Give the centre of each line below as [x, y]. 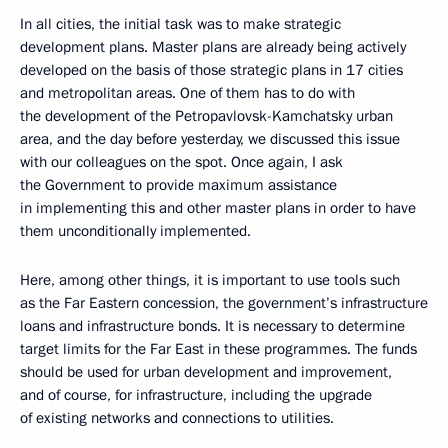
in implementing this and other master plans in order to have [218, 207]
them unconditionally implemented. [135, 230]
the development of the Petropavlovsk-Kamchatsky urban [206, 115]
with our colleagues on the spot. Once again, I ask [181, 161]
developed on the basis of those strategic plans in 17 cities [211, 69]
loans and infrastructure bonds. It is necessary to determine [212, 325]
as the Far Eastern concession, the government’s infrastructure [224, 302]
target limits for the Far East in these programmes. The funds [218, 348]
